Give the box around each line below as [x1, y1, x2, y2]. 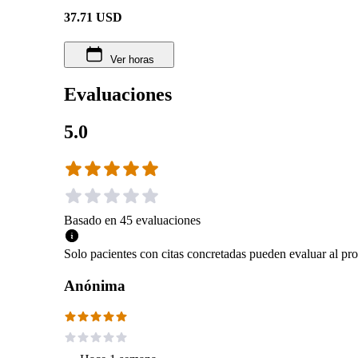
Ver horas [109, 53, 154, 66]
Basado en [64, 213, 117, 227]
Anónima [64, 276, 125, 294]
